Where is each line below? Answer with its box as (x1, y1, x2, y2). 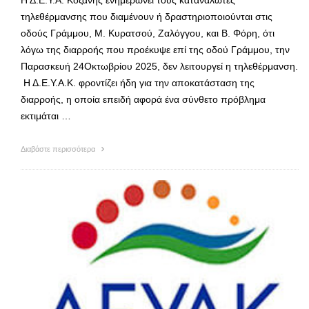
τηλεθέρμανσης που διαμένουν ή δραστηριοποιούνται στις (21, 10, 272, 22)
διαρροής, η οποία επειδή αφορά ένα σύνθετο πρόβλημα (21, 93, 266, 105)
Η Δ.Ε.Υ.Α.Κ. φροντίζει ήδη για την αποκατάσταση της (21, 77, 255, 88)
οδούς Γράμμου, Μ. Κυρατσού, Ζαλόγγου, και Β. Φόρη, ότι (21, 27, 275, 39)
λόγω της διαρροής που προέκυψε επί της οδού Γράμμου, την (21, 43, 290, 55)
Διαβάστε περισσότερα (21, 144, 97, 153)
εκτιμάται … (21, 110, 71, 121)
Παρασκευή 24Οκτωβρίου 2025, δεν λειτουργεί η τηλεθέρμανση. (21, 60, 298, 72)
